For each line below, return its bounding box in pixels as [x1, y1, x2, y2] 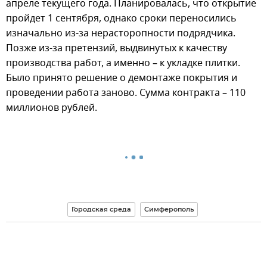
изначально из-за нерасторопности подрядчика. [6, 26, 235, 41]
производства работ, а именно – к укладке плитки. [6, 55, 240, 70]
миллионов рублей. [6, 100, 97, 115]
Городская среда [72, 204, 131, 213]
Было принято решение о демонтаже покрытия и [6, 70, 237, 85]
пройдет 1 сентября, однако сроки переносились [6, 11, 237, 26]
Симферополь [144, 204, 194, 213]
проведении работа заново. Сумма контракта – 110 [6, 85, 246, 100]
